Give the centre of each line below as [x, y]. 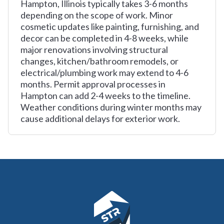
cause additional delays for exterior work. [100, 118]
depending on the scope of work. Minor [97, 15]
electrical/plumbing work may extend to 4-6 [104, 72]
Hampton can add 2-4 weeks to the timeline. [105, 95]
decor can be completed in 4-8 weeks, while [104, 38]
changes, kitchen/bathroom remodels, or [99, 61]
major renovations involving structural [94, 49]
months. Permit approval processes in [93, 84]
